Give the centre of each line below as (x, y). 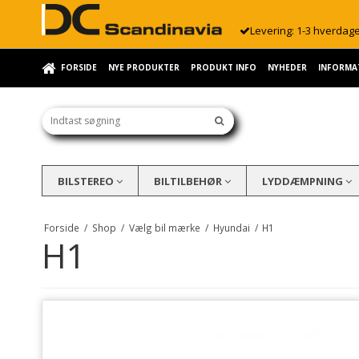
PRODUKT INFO (224, 67)
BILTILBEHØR (189, 181)
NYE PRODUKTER (144, 67)
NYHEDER (287, 67)
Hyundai (231, 228)
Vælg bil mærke (164, 228)
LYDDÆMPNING (303, 181)
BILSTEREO (87, 181)
